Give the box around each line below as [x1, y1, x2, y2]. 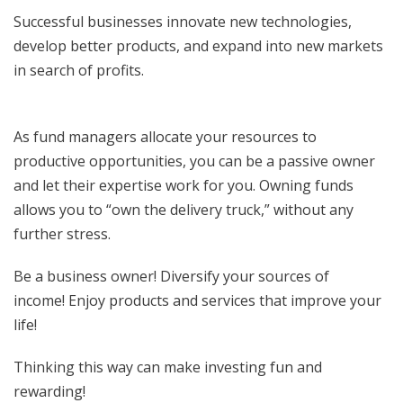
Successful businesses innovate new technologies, [13, 12, 352, 32]
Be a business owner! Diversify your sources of [13, 266, 329, 287]
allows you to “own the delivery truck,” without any [13, 200, 354, 220]
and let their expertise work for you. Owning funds [13, 175, 354, 196]
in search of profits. [13, 60, 155, 81]
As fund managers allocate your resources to [13, 127, 317, 148]
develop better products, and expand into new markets [13, 36, 383, 57]
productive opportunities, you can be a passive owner [13, 151, 375, 172]
